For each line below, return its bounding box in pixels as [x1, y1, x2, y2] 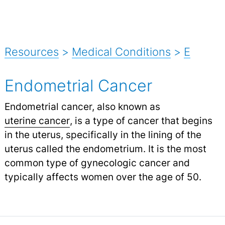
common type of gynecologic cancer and [4, 156, 190, 169]
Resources [4, 45, 59, 58]
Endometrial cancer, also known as [4, 100, 160, 113]
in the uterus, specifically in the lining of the [4, 128, 201, 141]
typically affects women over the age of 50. [4, 170, 201, 183]
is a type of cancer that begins [72, 114, 212, 127]
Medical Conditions [71, 45, 171, 58]
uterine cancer [4, 114, 70, 127]
